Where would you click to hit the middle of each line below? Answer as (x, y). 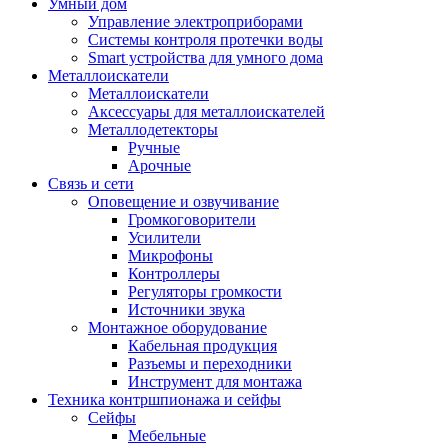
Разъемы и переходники (210, 363)
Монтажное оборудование (177, 327)
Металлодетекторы (153, 129)
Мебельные (167, 435)
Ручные (154, 147)
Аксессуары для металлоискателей (206, 111)
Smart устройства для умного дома (205, 57)
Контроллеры (174, 273)
